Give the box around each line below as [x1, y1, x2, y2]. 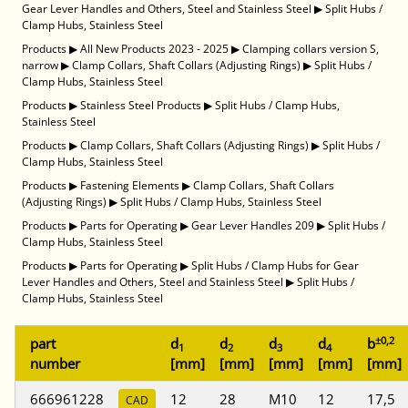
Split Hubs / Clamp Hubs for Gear [191, 258, 359, 274]
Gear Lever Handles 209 [191, 218, 314, 234]
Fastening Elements [80, 178, 179, 194]
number [30, 354, 80, 373]
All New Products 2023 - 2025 [80, 41, 229, 57]
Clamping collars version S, [242, 41, 379, 57]
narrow [22, 57, 58, 74]
